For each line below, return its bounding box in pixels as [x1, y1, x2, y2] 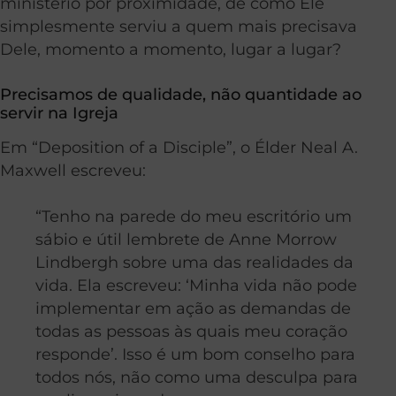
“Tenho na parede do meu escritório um [35, 207, 352, 226]
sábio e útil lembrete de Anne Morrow [35, 230, 337, 249]
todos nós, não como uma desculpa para [35, 368, 358, 387]
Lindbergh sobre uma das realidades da [35, 253, 354, 272]
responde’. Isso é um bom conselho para [35, 345, 355, 364]
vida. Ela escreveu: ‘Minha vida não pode [35, 276, 357, 295]
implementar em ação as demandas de [35, 299, 351, 318]
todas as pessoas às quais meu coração [35, 322, 347, 341]
